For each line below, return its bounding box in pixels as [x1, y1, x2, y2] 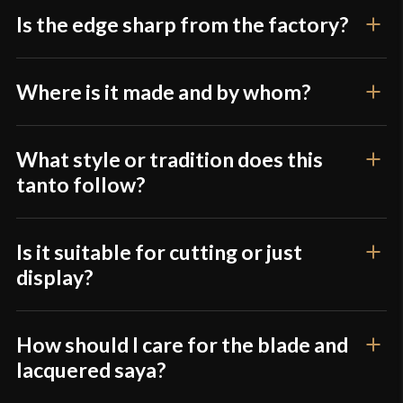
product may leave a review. [27, 64, 197, 82]
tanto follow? [16, 171, 146, 197]
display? [16, 264, 94, 290]
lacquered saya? [16, 356, 166, 382]
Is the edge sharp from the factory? [16, 11, 349, 37]
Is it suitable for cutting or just [16, 238, 303, 264]
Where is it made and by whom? [16, 78, 311, 104]
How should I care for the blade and [16, 331, 349, 357]
